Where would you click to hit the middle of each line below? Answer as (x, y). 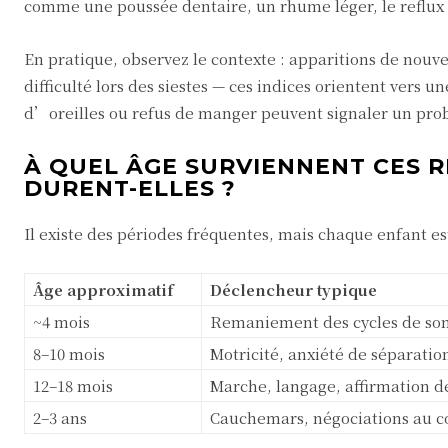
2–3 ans (60, 417)
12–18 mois (73, 385)
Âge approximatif (103, 289)
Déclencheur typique (293, 289)
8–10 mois (69, 353)
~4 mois (61, 321)
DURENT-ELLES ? (130, 188)
